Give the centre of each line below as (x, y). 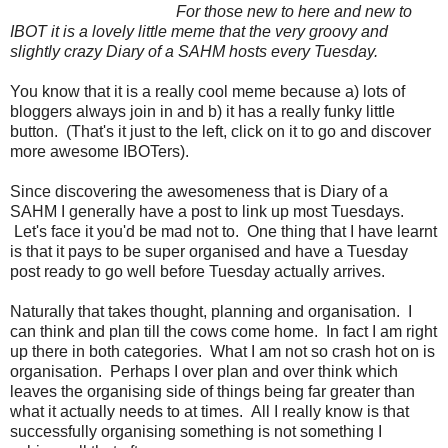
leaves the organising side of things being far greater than (212, 391)
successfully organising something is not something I (196, 431)
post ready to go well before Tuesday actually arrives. (199, 271)
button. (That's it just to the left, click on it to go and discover (220, 131)
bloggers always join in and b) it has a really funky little (202, 111)
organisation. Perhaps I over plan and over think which (204, 371)
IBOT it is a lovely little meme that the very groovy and (199, 31)
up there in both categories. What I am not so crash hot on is (222, 351)
